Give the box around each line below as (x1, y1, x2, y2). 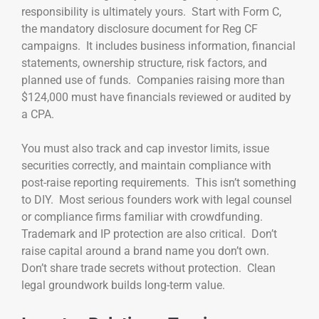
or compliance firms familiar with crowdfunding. (21, 210, 266, 224)
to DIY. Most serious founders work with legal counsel (21, 193, 292, 207)
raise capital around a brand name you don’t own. (21, 244, 272, 258)
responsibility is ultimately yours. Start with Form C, (21, 5, 281, 19)
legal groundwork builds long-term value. (21, 278, 225, 293)
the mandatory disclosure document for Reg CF (21, 22, 258, 36)
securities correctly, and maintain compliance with (21, 159, 271, 173)
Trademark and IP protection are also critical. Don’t (21, 227, 277, 241)
